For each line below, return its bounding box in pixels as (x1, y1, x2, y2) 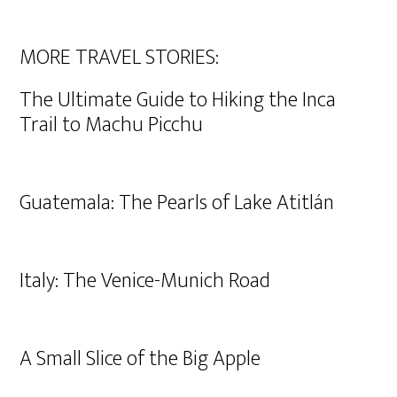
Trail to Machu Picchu (19, 107, 204, 143)
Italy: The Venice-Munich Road (19, 263, 271, 299)
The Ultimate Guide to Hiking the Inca (19, 82, 337, 118)
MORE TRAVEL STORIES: (19, 40, 220, 75)
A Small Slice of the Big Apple (19, 341, 261, 377)
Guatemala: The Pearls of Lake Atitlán (19, 185, 335, 221)
